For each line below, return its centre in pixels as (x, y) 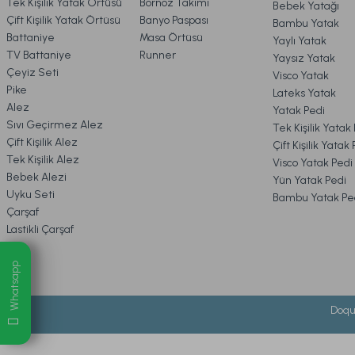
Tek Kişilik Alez (43, 160)
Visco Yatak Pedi (313, 163)
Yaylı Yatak (300, 41)
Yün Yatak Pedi (309, 180)
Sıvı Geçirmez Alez (55, 125)
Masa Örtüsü (171, 38)
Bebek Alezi (36, 177)
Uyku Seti (31, 195)
